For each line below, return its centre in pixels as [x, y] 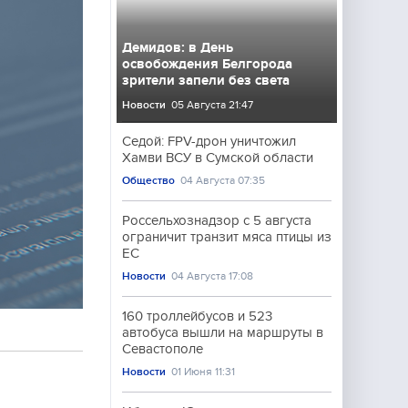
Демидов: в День [178, 47]
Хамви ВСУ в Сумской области [218, 158]
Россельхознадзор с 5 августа [217, 220]
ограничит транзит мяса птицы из [227, 237]
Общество [148, 180]
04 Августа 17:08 [213, 276]
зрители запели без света [206, 80]
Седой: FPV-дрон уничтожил [209, 141]
